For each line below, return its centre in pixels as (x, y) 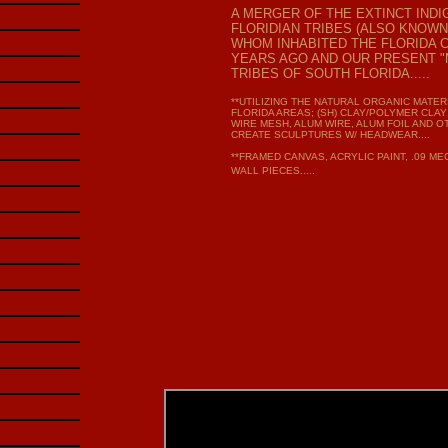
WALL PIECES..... (273, 170)
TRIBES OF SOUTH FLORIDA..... (330, 73)
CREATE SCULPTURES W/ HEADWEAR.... (330, 134)
